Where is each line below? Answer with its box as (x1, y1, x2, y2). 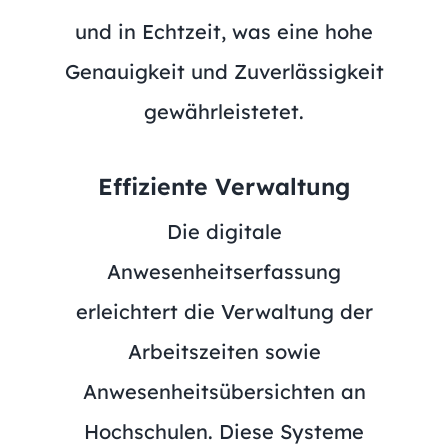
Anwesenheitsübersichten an (82, 378, 366, 404)
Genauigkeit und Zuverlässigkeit (64, 58, 384, 84)
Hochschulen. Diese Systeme (84, 418, 364, 444)
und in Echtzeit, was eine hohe (75, 18, 373, 44)
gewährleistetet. (144, 98, 304, 124)
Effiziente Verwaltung (98, 171, 350, 201)
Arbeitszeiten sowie (127, 338, 321, 364)
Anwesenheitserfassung (107, 258, 341, 284)
